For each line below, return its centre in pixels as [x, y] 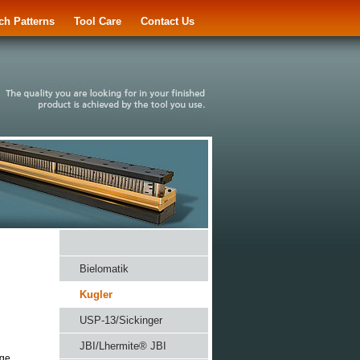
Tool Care [98, 21]
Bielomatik [104, 269]
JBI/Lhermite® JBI [123, 346]
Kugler [96, 295]
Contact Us [168, 21]
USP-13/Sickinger [121, 320]
